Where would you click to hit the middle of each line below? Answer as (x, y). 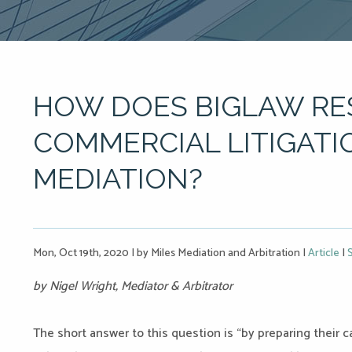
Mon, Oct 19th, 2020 (82, 253)
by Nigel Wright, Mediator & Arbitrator (134, 286)
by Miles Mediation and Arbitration (218, 253)
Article (324, 253)
